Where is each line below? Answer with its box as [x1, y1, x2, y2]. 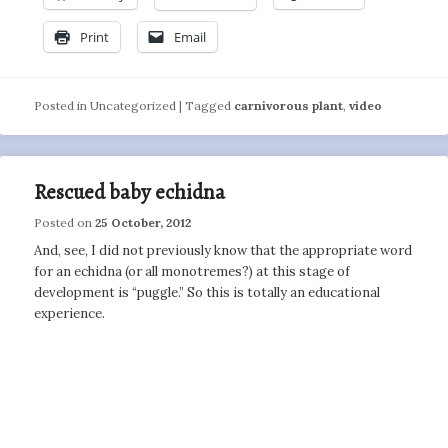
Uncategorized [87, 98, 180, 114]
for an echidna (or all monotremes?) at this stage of [34, 262, 351, 280]
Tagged [185, 98, 232, 114]
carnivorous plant [234, 98, 344, 114]
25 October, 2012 [95, 215, 192, 231]
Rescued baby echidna [34, 177, 226, 206]
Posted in [34, 98, 88, 114]
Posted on [34, 215, 96, 231]
